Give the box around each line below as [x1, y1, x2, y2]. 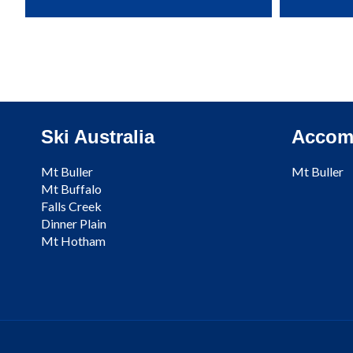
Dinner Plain [41, 215, 106, 231]
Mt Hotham [41, 232, 106, 248]
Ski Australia [41, 125, 154, 147]
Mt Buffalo [41, 180, 102, 196]
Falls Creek [41, 198, 102, 214]
